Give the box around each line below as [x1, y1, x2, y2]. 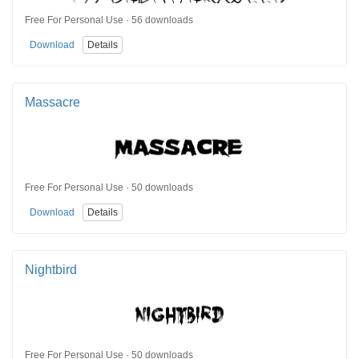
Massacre [25, 95, 80, 109]
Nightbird [25, 262, 77, 276]
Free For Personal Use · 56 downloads [25, 14, 193, 26]
